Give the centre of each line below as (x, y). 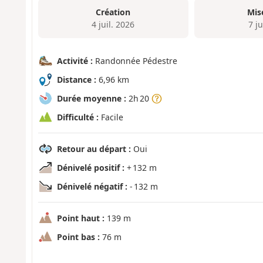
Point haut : (80, 218)
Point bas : (78, 237)
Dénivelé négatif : (92, 187)
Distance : (76, 80)
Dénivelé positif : (90, 168)
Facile (111, 117)
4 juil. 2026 (113, 24)
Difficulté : (77, 117)
